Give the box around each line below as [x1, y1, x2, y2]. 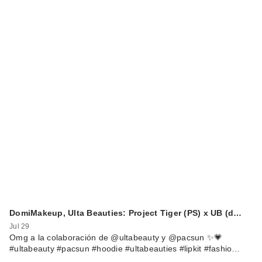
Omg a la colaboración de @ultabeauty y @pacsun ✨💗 [9, 233, 223, 243]
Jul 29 [9, 222, 30, 231]
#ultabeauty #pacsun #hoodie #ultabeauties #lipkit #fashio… [9, 244, 240, 254]
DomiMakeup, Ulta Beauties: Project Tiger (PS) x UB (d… [9, 208, 242, 218]
